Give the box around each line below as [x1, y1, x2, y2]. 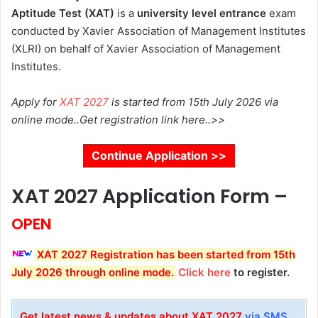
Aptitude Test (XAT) [11, 6, 114, 20]
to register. [231, 265, 292, 279]
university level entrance [137, 6, 266, 20]
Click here [178, 265, 231, 279]
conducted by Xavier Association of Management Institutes [11, 24, 306, 38]
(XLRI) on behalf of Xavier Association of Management [11, 42, 280, 55]
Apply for [11, 95, 60, 109]
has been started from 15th [153, 247, 295, 261]
